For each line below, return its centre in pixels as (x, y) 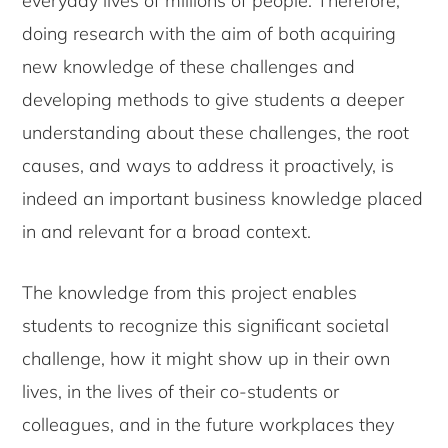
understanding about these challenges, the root (216, 133)
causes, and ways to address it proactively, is (208, 166)
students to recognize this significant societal (206, 326)
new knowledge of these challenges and (189, 67)
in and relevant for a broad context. (167, 232)
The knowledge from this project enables (190, 293)
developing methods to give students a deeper (213, 100)
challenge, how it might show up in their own (206, 359)
